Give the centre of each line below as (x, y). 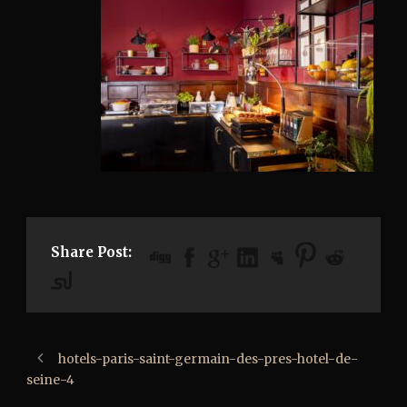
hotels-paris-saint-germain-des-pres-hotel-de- (208, 358)
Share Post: (91, 253)
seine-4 (50, 379)
